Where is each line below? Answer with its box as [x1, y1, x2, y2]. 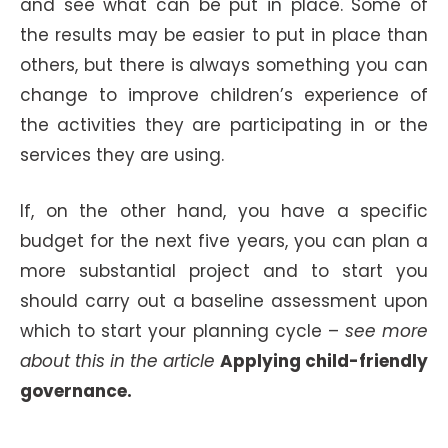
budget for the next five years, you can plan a [20, 228, 428, 253]
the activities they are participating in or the [20, 113, 428, 137]
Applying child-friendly [220, 348, 428, 373]
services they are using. [20, 143, 224, 167]
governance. [20, 378, 132, 403]
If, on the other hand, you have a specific [20, 198, 428, 223]
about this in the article [20, 348, 220, 373]
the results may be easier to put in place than [20, 23, 428, 47]
